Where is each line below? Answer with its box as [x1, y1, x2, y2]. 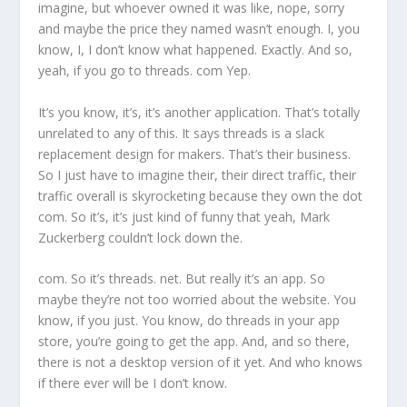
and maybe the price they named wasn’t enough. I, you [38, 20, 361, 38]
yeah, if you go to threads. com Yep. [38, 62, 252, 80]
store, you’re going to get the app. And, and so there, [38, 333, 351, 351]
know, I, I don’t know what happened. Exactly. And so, [38, 41, 353, 59]
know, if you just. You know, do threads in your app [38, 312, 341, 330]
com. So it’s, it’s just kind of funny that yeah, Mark [38, 207, 331, 225]
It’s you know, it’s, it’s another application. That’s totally [38, 103, 361, 121]
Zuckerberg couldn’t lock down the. [38, 228, 243, 246]
